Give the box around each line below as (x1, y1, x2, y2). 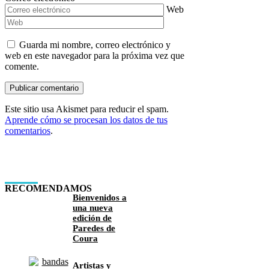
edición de (73, 213, 112, 223)
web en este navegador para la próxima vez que (5, 50, 184, 61)
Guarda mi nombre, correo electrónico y (19, 40, 171, 50)
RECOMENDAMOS (5, 183, 92, 193)
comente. (5, 61, 39, 72)
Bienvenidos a (73, 192, 127, 202)
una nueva (73, 202, 113, 213)
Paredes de (73, 223, 115, 233)
